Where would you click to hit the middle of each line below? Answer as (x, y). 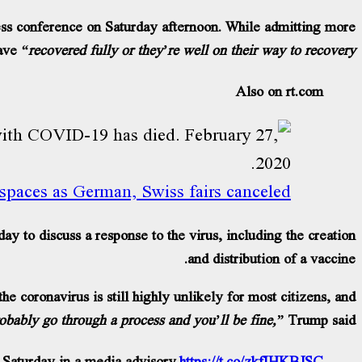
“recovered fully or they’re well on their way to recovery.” (186, 49)
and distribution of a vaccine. (271, 258)
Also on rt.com (279, 90)
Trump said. (320, 319)
